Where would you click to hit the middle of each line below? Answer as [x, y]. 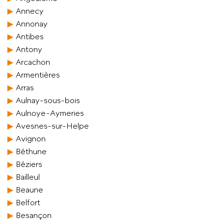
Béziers [29, 164]
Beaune [29, 190]
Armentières [38, 75]
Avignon [31, 138]
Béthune [31, 151]
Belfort [28, 202]
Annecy [30, 11]
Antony [29, 49]
